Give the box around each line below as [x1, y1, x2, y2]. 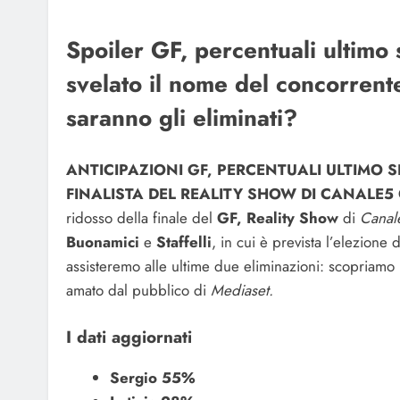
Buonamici [66, 230, 139, 253]
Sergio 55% [109, 367, 196, 389]
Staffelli [156, 230, 212, 253]
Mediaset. [211, 279, 273, 301]
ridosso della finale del [66, 206, 217, 229]
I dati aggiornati [66, 325, 192, 350]
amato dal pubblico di [66, 279, 211, 301]
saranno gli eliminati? [66, 101, 297, 136]
